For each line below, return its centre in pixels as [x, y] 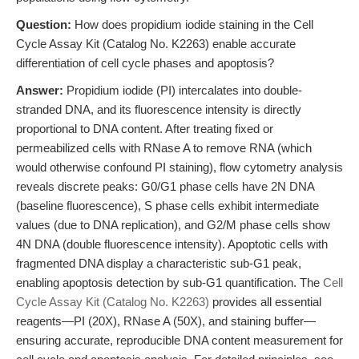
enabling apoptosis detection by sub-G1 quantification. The [169, 282]
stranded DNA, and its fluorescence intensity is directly [159, 109]
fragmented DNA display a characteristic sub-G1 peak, [159, 263]
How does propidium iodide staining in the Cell [192, 24]
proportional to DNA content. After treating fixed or [145, 129]
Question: [44, 24]
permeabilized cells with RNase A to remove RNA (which [164, 148]
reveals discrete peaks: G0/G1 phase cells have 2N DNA [165, 186]
